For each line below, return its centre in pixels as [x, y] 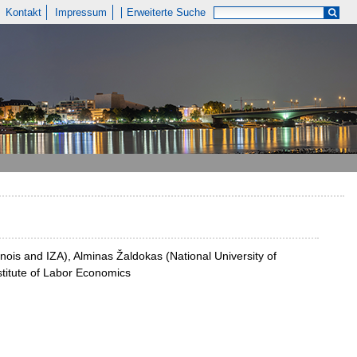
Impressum [81, 12]
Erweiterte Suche [167, 12]
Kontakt [23, 12]
